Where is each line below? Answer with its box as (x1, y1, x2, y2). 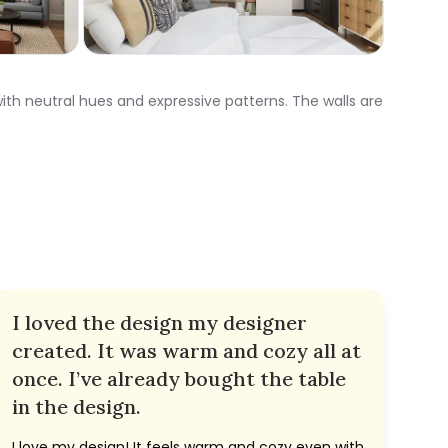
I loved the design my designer (12, 310, 307, 336)
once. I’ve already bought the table (12, 366, 346, 392)
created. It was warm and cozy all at (12, 338, 361, 364)
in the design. (12, 394, 141, 420)
